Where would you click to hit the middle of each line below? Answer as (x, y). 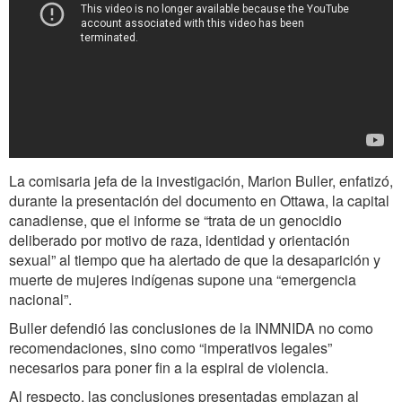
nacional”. (40, 300)
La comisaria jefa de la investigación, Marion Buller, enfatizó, (201, 181)
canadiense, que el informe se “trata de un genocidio (175, 221)
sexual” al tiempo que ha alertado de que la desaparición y (195, 260)
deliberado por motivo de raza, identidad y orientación (179, 240)
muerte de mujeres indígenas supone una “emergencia (183, 280)
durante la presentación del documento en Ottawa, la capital (199, 201)
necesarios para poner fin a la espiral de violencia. (169, 368)
